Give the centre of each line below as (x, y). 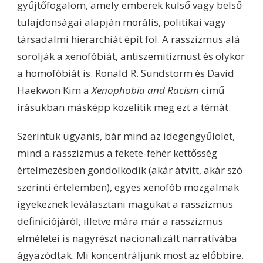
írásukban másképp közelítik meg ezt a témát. (124, 107)
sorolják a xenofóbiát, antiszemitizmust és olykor (131, 56)
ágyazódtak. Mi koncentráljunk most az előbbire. (130, 255)
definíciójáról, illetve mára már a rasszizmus (120, 221)
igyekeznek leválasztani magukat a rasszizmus (125, 204)
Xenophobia (119, 90)
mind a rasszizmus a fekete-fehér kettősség (117, 153)
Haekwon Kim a (54, 90)
